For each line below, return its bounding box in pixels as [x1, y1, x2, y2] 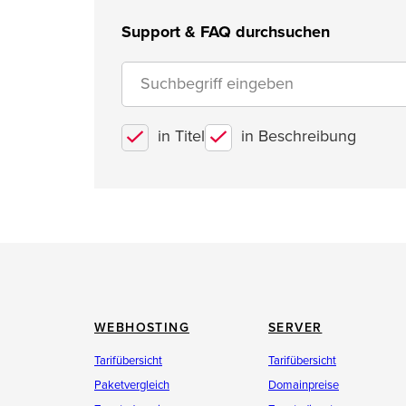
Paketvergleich [94, 378, 169, 392]
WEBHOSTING [94, 320, 189, 335]
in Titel [158, 126, 205, 146]
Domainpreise [268, 378, 339, 392]
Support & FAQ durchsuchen [121, 22, 330, 42]
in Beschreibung [241, 126, 356, 146]
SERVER [268, 320, 323, 335]
